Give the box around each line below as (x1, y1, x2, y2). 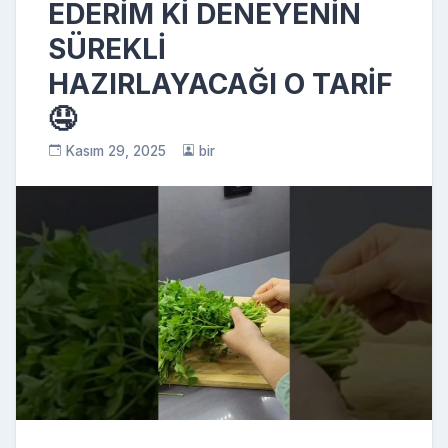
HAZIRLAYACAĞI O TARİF (48, 67, 393, 101)
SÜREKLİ (48, 32, 166, 66)
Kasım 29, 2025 (65, 143, 166, 159)
